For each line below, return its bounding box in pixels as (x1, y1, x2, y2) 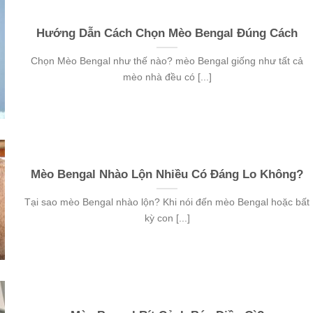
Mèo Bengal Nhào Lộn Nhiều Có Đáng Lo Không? (31, 168, 304, 182)
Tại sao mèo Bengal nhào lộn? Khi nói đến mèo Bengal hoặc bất (24, 196, 310, 208)
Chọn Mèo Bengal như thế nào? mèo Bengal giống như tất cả (31, 55, 304, 67)
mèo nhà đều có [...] (122, 71, 212, 83)
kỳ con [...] (144, 212, 190, 224)
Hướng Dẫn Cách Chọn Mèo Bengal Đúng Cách (36, 27, 298, 41)
